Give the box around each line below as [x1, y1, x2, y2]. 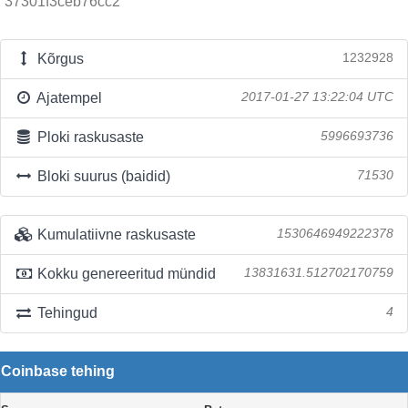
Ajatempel [33, 90, 102, 106]
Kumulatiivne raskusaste [33, 227, 196, 242]
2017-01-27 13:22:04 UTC [241, 90, 393, 104]
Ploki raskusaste [33, 129, 144, 145]
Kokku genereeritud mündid [33, 266, 216, 281]
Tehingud [33, 305, 97, 321]
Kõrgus [33, 51, 84, 66]
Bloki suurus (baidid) [33, 168, 170, 184]
